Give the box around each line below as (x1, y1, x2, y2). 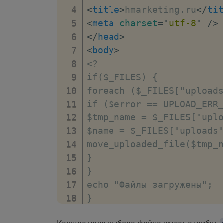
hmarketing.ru (125, 4, 196, 15)
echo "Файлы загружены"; (87, 179, 213, 190)
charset (119, 17, 158, 28)
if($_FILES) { (87, 71, 158, 82)
